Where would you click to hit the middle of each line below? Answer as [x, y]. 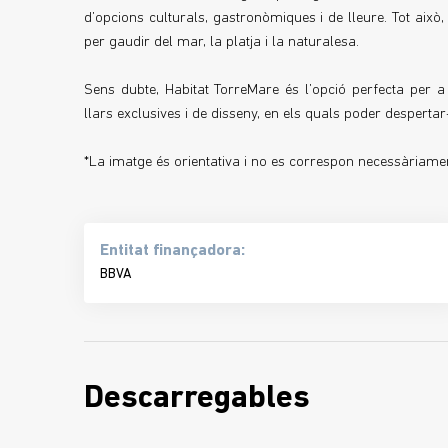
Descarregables [197, 399]
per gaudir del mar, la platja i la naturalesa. [221, 42]
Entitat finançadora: [172, 250]
